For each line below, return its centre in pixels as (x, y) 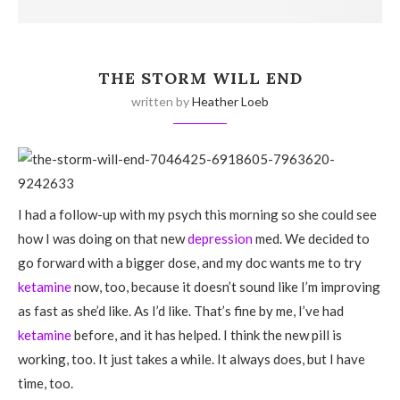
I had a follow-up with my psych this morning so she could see (197, 214)
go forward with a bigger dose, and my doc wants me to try (190, 262)
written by (162, 101)
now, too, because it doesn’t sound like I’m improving (226, 286)
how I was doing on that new (103, 238)
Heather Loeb (230, 101)
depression (220, 238)
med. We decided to (311, 238)
